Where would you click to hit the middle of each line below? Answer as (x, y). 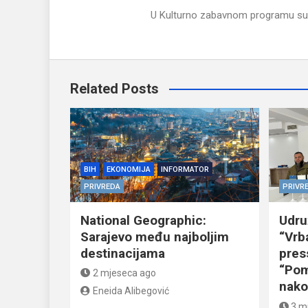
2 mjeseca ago (124, 273)
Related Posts (114, 88)
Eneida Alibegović (131, 290)
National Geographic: (143, 220)
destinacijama (123, 253)
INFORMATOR (185, 169)
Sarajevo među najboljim (155, 236)
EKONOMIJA (129, 169)
